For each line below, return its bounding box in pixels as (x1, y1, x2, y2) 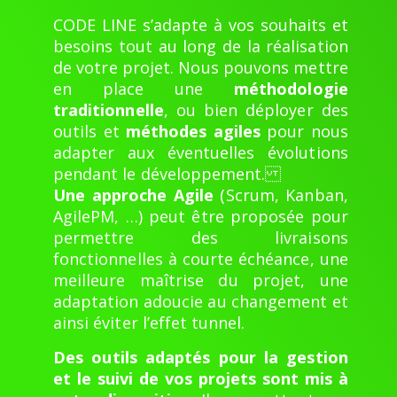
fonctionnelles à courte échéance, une (53, 248, 348, 270)
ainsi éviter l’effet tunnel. (53, 312, 245, 334)
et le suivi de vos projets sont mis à (53, 367, 348, 389)
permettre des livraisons (53, 227, 348, 249)
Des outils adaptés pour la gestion (53, 346, 348, 368)
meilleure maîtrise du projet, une (53, 269, 348, 292)
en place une (53, 78, 235, 100)
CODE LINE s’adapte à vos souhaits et (53, 14, 348, 36)
